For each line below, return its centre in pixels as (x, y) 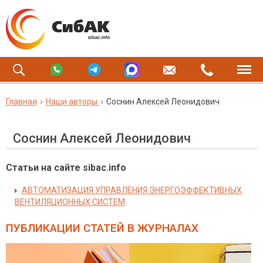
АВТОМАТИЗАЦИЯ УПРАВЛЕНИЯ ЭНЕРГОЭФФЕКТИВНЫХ (132, 190)
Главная (21, 102)
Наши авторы (72, 102)
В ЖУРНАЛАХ (161, 228)
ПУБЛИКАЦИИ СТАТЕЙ (65, 228)
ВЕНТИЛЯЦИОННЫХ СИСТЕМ (70, 202)
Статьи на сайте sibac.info (66, 168)
